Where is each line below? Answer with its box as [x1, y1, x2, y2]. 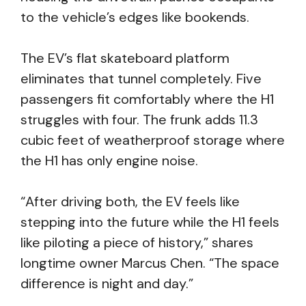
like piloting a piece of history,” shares [20, 234, 253, 251]
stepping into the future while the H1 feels [20, 213, 279, 231]
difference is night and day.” [20, 275, 193, 292]
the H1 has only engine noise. [20, 152, 198, 169]
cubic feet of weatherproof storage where [20, 131, 285, 149]
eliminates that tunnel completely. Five [20, 70, 262, 87]
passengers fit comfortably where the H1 [20, 90, 274, 108]
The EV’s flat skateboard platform [20, 49, 229, 67]
